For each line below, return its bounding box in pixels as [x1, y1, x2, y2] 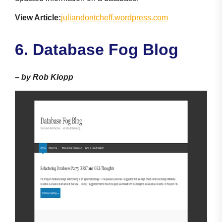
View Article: [15, 13, 61, 22]
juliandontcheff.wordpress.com [61, 13, 168, 22]
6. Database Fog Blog [15, 40, 178, 58]
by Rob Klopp [21, 72, 73, 81]
